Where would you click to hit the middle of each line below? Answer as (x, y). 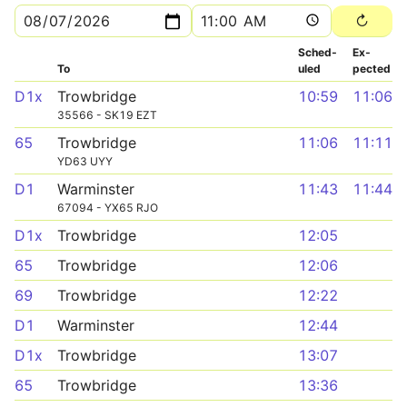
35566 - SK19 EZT (107, 115)
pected (372, 69)
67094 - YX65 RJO (108, 208)
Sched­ (318, 52)
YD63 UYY (85, 161)
